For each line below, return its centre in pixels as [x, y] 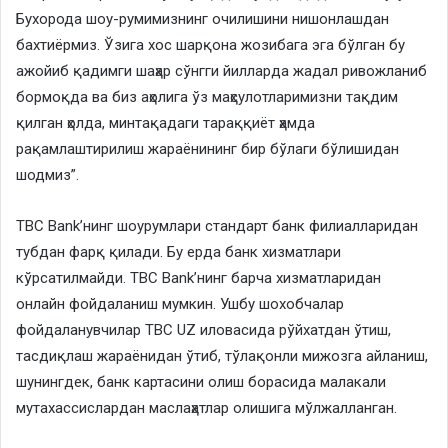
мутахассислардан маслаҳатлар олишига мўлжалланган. [206, 407]
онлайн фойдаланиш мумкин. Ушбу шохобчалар [180, 303]
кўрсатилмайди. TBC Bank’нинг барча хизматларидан [198, 277]
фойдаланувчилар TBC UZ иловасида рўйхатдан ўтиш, [203, 329]
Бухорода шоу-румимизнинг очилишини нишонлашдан [202, 18]
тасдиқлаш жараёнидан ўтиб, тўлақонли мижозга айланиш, [222, 355]
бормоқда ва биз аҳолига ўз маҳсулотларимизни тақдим [207, 96]
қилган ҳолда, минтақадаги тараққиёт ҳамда [165, 122]
